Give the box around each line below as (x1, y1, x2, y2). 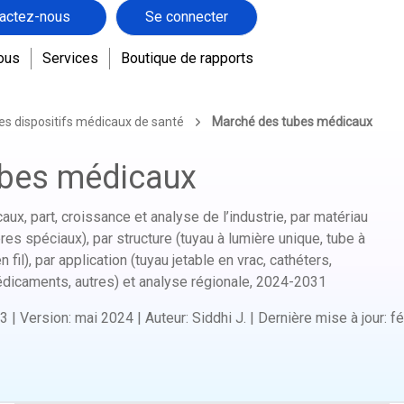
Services (41, 49, 98, 67)
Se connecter (144, 7, 228, 25)
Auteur (145, 309, 186, 326)
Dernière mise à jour (258, 309, 384, 326)
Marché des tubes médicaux (212, 115, 372, 129)
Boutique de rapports (120, 49, 253, 67)
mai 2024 (75, 309, 133, 326)
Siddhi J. (192, 309, 246, 326)
